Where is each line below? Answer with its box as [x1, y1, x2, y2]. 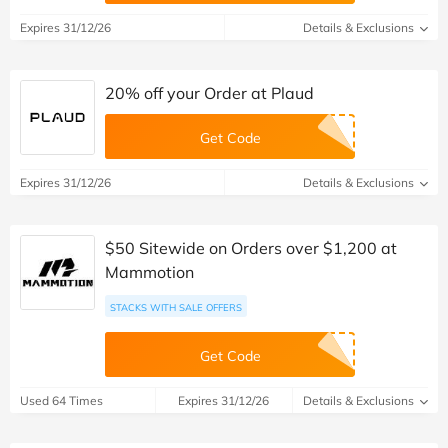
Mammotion [105, 261, 194, 282]
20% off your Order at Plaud [105, 82, 314, 103]
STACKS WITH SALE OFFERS [110, 300, 242, 313]
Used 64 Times [20, 392, 103, 408]
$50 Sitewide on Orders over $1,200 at [105, 237, 397, 258]
